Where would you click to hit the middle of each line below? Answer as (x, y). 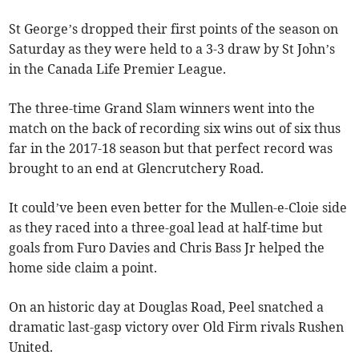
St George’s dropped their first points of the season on (174, 29)
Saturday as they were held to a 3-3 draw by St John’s (172, 49)
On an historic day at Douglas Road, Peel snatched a (167, 307)
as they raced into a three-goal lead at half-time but (166, 228)
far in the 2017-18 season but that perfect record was (171, 149)
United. (31, 347)
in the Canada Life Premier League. (118, 69)
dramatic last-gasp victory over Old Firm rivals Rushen (177, 327)
